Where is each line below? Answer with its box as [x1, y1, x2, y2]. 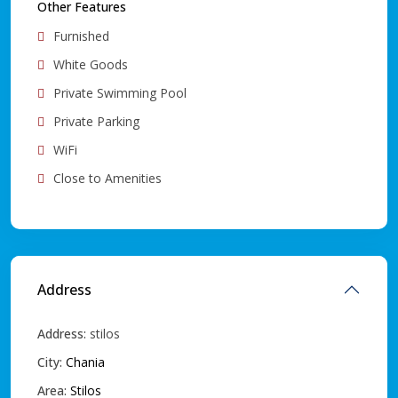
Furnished [53, 28, 109, 45]
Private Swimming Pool [53, 84, 187, 102]
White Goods [53, 56, 128, 74]
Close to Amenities [53, 170, 162, 187]
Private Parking [53, 113, 139, 131]
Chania [66, 354, 105, 371]
